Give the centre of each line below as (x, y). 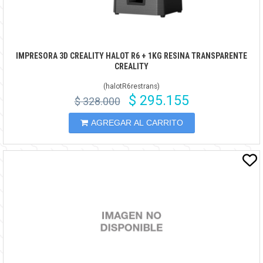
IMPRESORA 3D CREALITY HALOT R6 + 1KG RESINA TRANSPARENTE (131, 55)
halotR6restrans (131, 86)
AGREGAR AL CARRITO (137, 122)
